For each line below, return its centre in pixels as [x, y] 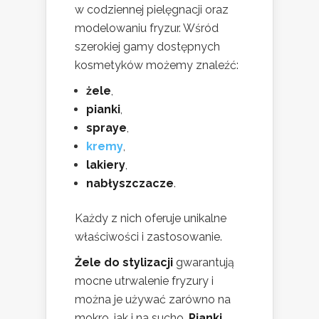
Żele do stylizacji [124, 263]
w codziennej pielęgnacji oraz [152, 10]
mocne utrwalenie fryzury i [144, 281]
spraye [106, 128]
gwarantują [204, 263]
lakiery [106, 165]
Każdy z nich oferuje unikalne [151, 219]
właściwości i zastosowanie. [148, 237]
